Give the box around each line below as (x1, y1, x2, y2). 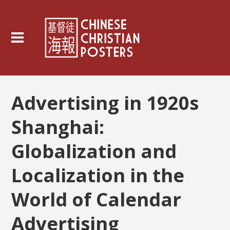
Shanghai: (11, 114, 105, 140)
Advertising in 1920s (11, 90, 199, 116)
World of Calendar (11, 186, 182, 212)
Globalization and (11, 138, 177, 164)
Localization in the (11, 162, 185, 188)
